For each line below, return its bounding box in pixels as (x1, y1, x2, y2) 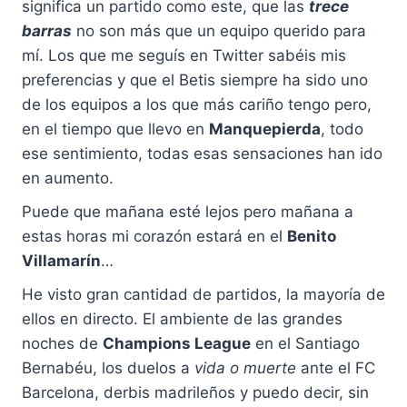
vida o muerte (194, 359, 296, 378)
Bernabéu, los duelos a (22, 359, 194, 378)
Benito (287, 227, 336, 246)
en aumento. (22, 169, 114, 188)
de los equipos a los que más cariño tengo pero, (22, 95, 372, 114)
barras (22, 22, 72, 41)
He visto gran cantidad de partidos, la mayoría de (22, 285, 385, 304)
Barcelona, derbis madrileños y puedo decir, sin (22, 383, 369, 402)
